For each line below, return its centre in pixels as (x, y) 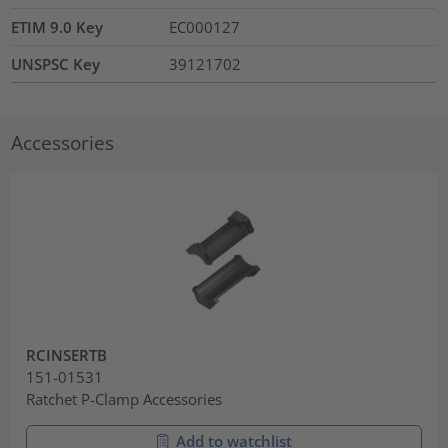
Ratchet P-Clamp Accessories (124, 398)
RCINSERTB (67, 354)
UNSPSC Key (56, 64)
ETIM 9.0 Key (57, 27)
